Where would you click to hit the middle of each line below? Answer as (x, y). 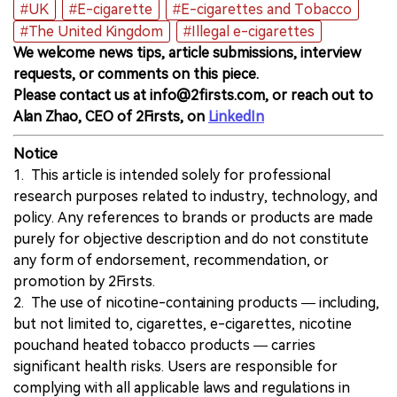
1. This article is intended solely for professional (172, 175)
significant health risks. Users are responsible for (175, 367)
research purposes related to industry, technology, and (195, 197)
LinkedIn (236, 117)
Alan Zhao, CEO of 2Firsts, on (111, 117)
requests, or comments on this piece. (136, 74)
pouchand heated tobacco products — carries (164, 346)
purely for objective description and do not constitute (191, 239)
